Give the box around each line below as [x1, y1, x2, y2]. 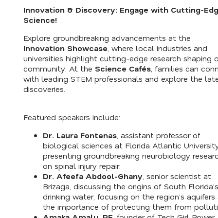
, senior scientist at [143, 171, 211, 182]
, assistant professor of [117, 130, 200, 141]
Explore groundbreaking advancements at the [23, 33, 191, 43]
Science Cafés [95, 63, 151, 74]
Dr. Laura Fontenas [43, 130, 117, 141]
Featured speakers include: [23, 112, 120, 123]
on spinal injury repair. [43, 161, 121, 171]
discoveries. [23, 84, 65, 94]
